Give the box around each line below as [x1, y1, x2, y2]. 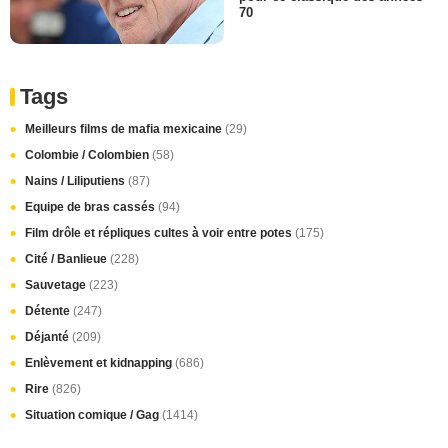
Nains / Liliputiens [25, 174, 128, 189]
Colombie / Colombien [25, 148, 152, 163]
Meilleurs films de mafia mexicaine [25, 122, 225, 137]
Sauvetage [25, 278, 89, 293]
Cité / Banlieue [25, 252, 110, 267]
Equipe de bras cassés [25, 200, 158, 215]
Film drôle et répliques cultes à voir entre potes [25, 226, 295, 241]
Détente [25, 304, 73, 319]
